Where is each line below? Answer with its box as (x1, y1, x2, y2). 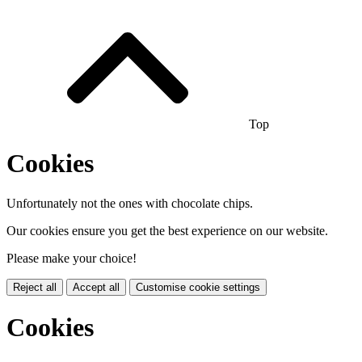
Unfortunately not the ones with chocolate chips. (6, 196, 253, 210)
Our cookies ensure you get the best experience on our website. (6, 223, 328, 238)
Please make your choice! (6, 250, 137, 265)
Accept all (73, 280, 120, 293)
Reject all (13, 280, 57, 293)
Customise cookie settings (136, 280, 260, 293)
